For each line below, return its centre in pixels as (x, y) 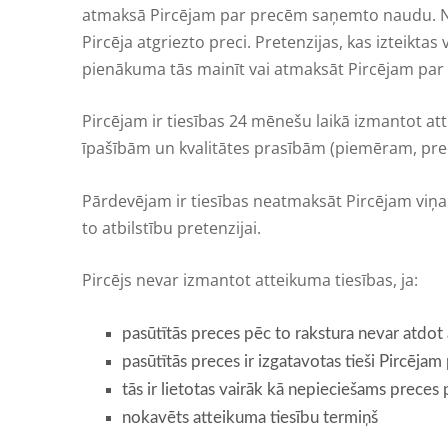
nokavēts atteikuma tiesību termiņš (250, 417)
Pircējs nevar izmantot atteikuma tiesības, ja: (250, 280)
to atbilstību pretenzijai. (171, 227)
